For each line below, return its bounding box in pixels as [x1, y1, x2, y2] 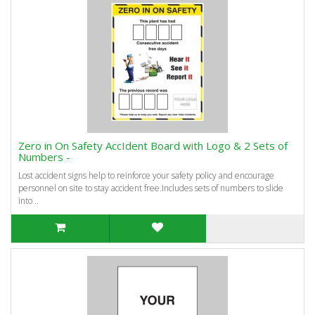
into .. [18, 195, 39, 207]
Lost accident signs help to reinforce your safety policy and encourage [18, 169, 274, 181]
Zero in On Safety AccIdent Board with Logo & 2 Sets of [18, 139, 288, 153]
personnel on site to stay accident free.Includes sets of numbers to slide [18, 182, 283, 194]
